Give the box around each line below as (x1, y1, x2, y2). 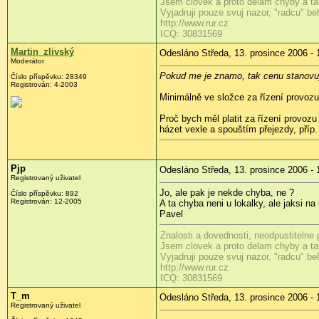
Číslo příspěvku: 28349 (11, 73, 87, 81)
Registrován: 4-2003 (11, 80, 78, 89)
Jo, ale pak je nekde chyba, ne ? (159, 187, 294, 199)
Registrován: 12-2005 (11, 197, 82, 206)
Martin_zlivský (11, 46, 74, 58)
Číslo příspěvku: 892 (11, 189, 78, 198)
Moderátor (11, 57, 44, 66)
